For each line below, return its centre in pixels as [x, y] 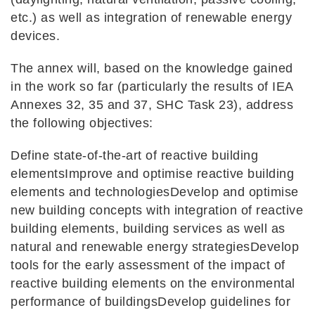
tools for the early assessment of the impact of [148, 265]
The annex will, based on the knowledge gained [152, 69]
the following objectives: [82, 123]
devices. [35, 36]
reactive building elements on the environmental [153, 284]
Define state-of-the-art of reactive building [134, 156]
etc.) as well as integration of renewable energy [151, 18]
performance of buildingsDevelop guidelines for [150, 302]
